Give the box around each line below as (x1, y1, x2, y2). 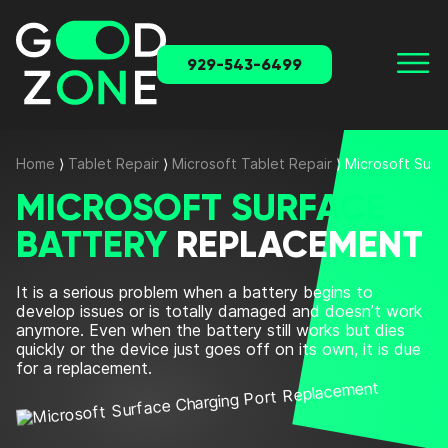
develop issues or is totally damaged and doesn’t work (16, 301, 422, 322)
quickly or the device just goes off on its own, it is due (16, 339, 421, 360)
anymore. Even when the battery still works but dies (16, 320, 405, 341)
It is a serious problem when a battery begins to (16, 282, 373, 303)
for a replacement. (16, 358, 152, 379)
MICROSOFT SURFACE (16, 185, 386, 231)
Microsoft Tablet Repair (172, 155, 332, 173)
